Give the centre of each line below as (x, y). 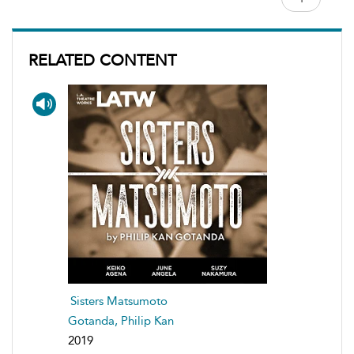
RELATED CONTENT (102, 60)
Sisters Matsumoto (119, 301)
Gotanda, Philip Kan (121, 320)
